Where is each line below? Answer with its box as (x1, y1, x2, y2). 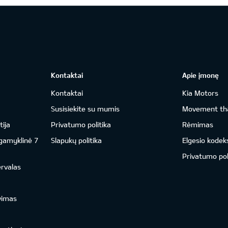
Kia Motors (182, 89, 219, 97)
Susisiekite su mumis (50, 104, 120, 113)
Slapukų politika (50, 136, 102, 145)
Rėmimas (182, 120, 214, 129)
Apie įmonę (182, 71, 219, 79)
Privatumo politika (50, 120, 111, 129)
